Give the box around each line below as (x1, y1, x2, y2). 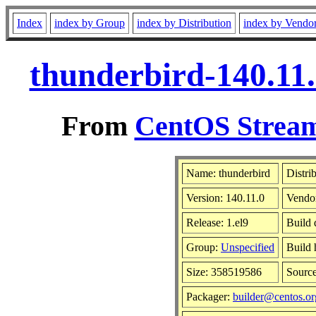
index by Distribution (137, 17, 231, 29)
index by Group (54, 17, 125, 29)
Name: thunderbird (186, 166, 270, 179)
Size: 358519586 (186, 265, 262, 278)
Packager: (186, 290, 233, 303)
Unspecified (221, 241, 274, 253)
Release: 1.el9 (186, 216, 248, 229)
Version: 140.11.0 (186, 191, 265, 204)
